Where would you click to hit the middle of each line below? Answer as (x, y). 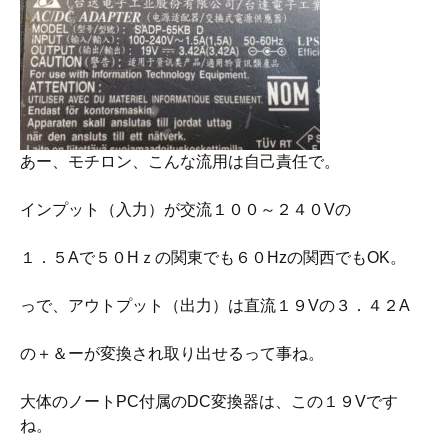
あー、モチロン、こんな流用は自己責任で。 (180, 161)
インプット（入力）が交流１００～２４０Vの (185, 209)
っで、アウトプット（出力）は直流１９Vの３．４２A (215, 305)
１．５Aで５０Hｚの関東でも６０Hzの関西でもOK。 (213, 257)
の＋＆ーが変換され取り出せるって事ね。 (172, 353)
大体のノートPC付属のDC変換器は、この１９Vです (209, 401)
